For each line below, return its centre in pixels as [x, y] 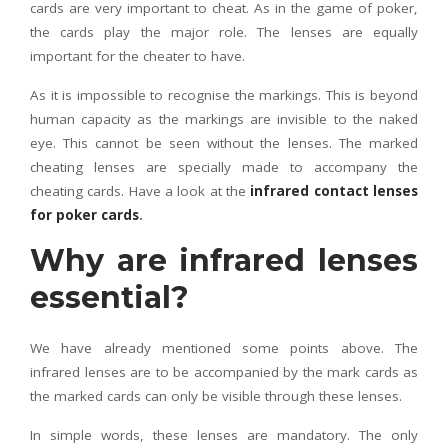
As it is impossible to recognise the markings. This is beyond [224, 95]
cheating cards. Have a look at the [138, 191]
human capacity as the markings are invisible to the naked [224, 119]
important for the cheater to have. [137, 56]
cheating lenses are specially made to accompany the [224, 167]
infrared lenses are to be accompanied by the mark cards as [224, 372]
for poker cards [84, 215]
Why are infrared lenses [224, 260]
